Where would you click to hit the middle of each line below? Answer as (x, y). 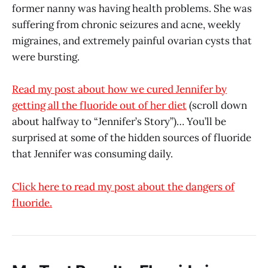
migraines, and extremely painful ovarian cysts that (132, 41)
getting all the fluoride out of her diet (99, 106)
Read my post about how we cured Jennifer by (119, 89)
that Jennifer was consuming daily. (92, 154)
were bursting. (46, 57)
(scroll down (217, 106)
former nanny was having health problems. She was (132, 9)
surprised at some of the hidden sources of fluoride (132, 138)
